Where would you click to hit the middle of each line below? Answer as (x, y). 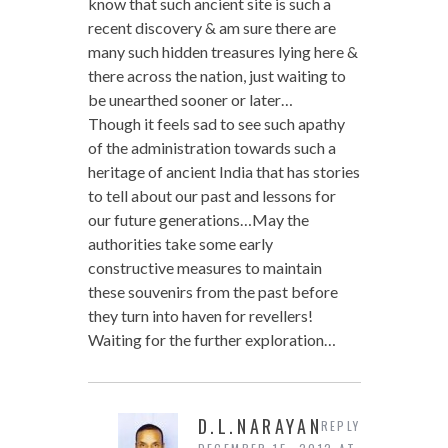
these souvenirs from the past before (212, 291)
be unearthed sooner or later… (190, 99)
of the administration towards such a (211, 147)
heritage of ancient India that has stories (223, 171)
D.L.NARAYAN (260, 425)
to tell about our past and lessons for (211, 195)
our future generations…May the (198, 219)
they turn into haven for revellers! (200, 315)
